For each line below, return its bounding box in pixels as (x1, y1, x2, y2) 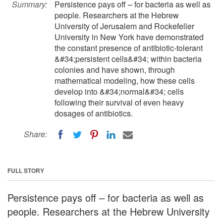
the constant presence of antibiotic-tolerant (55, 42, 203, 54)
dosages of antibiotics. (55, 108, 133, 119)
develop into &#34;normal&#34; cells (55, 86, 184, 97)
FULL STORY (7, 166, 44, 175)
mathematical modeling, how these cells (55, 75, 195, 86)
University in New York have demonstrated (55, 31, 204, 43)
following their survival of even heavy (55, 97, 184, 108)
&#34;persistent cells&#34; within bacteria (55, 53, 202, 64)
